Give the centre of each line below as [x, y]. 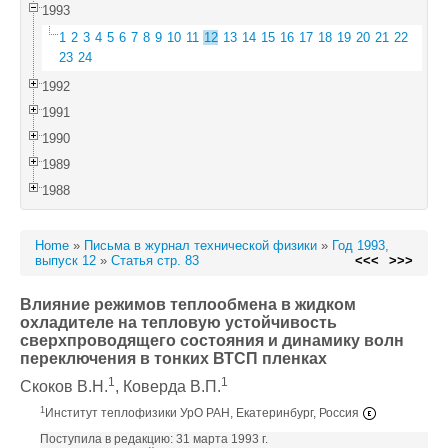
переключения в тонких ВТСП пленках [173, 358]
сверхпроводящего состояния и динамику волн [212, 340]
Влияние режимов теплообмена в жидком [188, 304]
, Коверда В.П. [168, 386]
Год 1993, [360, 245]
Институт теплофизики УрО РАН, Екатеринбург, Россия [203, 413]
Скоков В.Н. [64, 386]
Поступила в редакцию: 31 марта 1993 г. [154, 439]
